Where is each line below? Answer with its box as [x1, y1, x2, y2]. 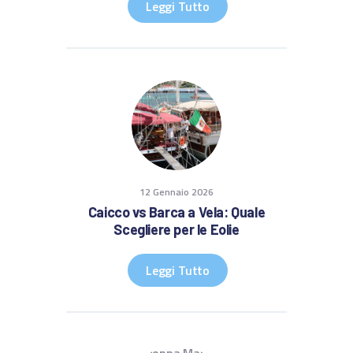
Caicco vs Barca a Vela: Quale [87, 203, 266, 221]
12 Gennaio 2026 [139, 184, 214, 199]
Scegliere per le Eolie [113, 221, 240, 239]
